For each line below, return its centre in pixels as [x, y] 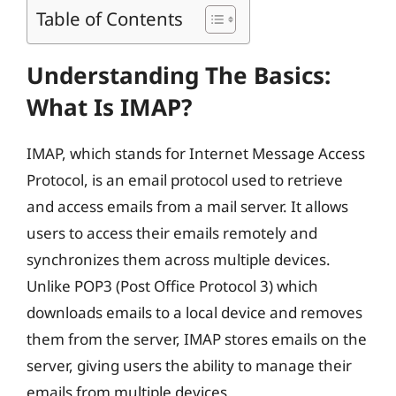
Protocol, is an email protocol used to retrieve [185, 180]
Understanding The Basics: [179, 75]
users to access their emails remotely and [172, 233]
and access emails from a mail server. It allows [187, 206]
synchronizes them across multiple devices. [179, 259]
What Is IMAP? [109, 107]
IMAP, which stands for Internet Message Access [196, 153]
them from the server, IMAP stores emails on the [197, 339]
